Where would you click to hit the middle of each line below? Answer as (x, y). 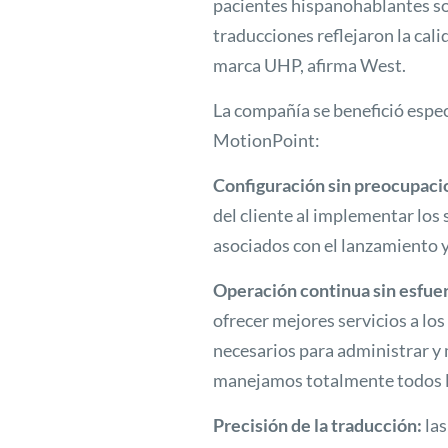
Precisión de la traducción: (317, 425)
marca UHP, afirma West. (309, 65)
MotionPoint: (266, 140)
